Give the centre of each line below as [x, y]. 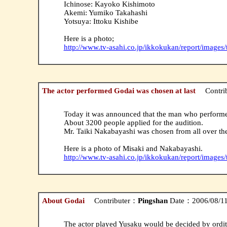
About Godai [64, 200]
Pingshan [153, 200]
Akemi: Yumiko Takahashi [105, 12]
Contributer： [112, 200]
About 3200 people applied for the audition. [133, 122]
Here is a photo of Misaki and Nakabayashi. [133, 148]
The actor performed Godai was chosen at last [120, 90]
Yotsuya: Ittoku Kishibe [101, 21]
